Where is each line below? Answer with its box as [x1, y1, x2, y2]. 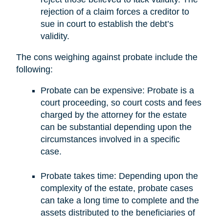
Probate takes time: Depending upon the [40, 171, 198, 181]
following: [16, 64, 53, 74]
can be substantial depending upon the [40, 122, 192, 132]
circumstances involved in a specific [40, 134, 180, 144]
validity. [40, 31, 69, 41]
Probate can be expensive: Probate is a [40, 85, 194, 95]
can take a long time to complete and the [40, 195, 199, 205]
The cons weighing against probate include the [16, 52, 197, 62]
